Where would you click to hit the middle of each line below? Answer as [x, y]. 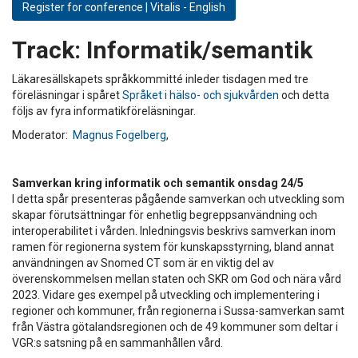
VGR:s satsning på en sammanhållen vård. [117, 342]
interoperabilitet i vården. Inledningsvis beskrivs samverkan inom [174, 231]
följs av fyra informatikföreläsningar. [105, 111]
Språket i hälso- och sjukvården [201, 95]
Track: [46, 50]
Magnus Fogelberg [119, 135]
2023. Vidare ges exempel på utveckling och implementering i [166, 294]
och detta [304, 95]
